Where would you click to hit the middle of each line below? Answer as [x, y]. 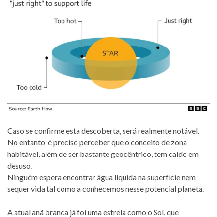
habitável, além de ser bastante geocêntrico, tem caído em [103, 154]
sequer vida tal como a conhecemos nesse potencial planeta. [106, 188]
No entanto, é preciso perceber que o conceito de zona [97, 142]
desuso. [20, 165]
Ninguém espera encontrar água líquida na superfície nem [101, 177]
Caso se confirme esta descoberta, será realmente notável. [103, 130]
